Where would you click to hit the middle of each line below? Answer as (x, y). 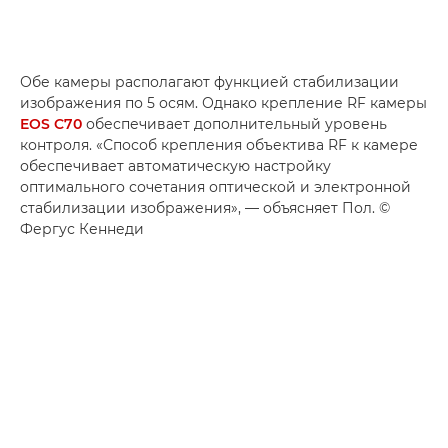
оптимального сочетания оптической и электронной (215, 187)
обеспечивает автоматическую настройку (175, 166)
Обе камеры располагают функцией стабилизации (209, 82)
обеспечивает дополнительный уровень (234, 124)
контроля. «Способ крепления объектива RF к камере (219, 145)
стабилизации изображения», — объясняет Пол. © (205, 208)
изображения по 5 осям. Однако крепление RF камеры (223, 103)
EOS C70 (51, 124)
